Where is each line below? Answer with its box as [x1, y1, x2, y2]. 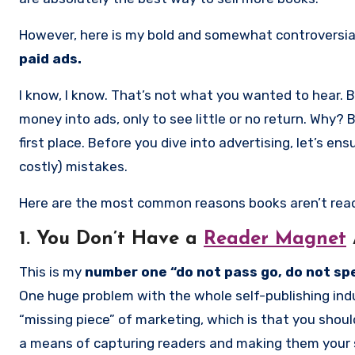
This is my [19, 263, 85, 280]
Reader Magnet [204, 229, 346, 249]
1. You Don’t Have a [19, 229, 204, 249]
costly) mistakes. [19, 158, 128, 174]
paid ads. [19, 50, 82, 67]
